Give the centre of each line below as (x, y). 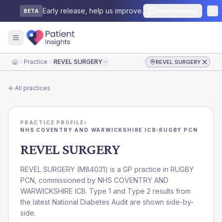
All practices (33, 88)
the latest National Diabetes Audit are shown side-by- (107, 202)
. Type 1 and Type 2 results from (138, 191)
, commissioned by (66, 180)
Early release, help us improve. (93, 11)
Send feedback (177, 11)
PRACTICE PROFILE (52, 122)
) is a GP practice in (138, 169)
